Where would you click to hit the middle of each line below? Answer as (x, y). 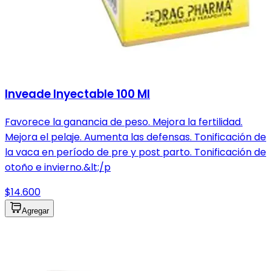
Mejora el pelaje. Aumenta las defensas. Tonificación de (135, 137)
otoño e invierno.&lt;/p (58, 168)
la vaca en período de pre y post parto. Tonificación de (135, 152)
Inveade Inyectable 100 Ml (77, 94)
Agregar (35, 211)
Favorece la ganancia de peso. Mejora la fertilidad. (124, 122)
